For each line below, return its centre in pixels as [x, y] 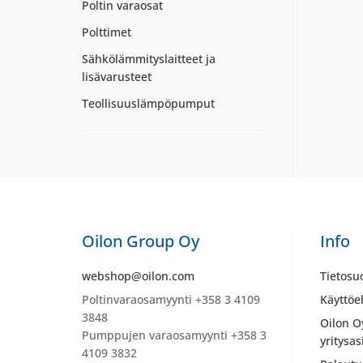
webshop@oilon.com [138, 275]
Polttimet [106, 32]
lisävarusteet [116, 77]
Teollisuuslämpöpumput [148, 103]
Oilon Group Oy [140, 241]
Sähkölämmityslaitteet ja [148, 59]
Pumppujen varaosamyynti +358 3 [174, 335]
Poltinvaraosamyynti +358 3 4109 [171, 299]
